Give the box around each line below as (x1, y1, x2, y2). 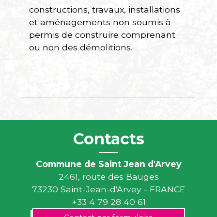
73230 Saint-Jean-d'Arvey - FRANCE (32, 184, 185, 194)
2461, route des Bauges (58, 171, 159, 182)
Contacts (73, 129, 144, 148)
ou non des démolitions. (29, 42, 132, 52)
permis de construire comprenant (29, 30, 175, 40)
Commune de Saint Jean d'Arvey (35, 159, 182, 169)
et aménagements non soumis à (29, 17, 171, 27)
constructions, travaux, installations (29, 4, 180, 15)
